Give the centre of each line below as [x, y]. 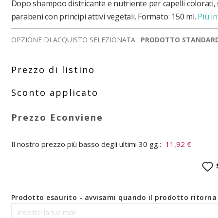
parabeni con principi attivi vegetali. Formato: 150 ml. [103, 17]
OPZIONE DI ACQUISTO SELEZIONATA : [76, 40]
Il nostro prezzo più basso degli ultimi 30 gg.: [86, 144]
